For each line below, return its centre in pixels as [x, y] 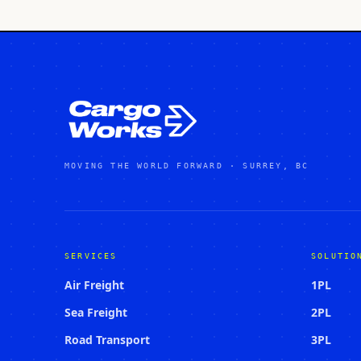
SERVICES [91, 256]
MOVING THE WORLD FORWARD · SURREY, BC [187, 166]
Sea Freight [96, 312]
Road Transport [107, 340]
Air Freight [94, 285]
